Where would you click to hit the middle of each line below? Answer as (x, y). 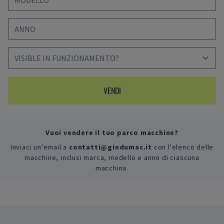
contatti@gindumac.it (110, 147)
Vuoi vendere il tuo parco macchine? (112, 133)
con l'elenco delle (184, 147)
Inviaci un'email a (39, 147)
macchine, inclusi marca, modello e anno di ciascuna (112, 158)
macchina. (112, 168)
